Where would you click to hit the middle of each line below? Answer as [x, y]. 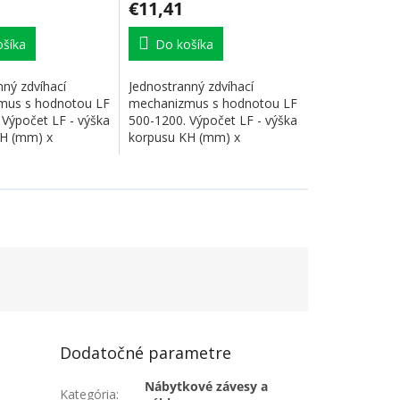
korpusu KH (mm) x [185, 137]
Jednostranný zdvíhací [192, 87]
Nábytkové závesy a [207, 387]
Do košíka [185, 45]
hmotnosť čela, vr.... [185, 154]
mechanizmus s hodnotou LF [213, 104]
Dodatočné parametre [146, 353]
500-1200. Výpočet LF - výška [213, 121]
